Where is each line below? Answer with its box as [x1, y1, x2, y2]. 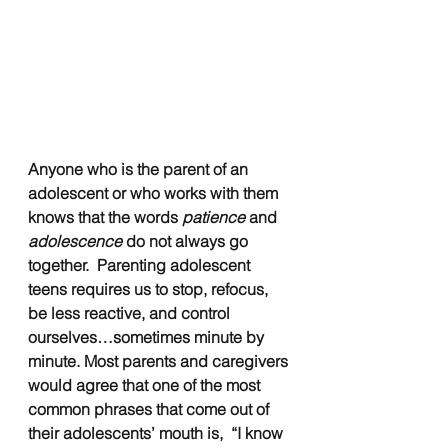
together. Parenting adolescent [28, 254, 254, 275]
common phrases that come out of [28, 398, 273, 419]
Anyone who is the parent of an [28, 158, 252, 179]
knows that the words [28, 206, 178, 227]
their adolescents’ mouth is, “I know [28, 422, 287, 443]
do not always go [122, 230, 252, 251]
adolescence [28, 230, 122, 251]
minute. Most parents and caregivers [28, 350, 292, 371]
